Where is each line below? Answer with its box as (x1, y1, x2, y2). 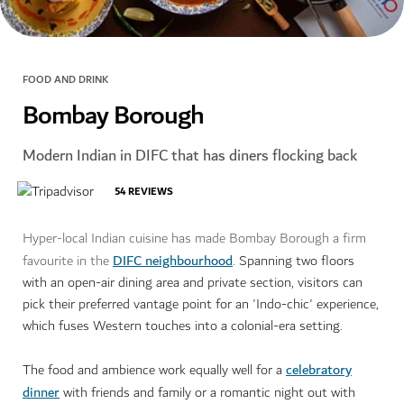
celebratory (286, 358, 352, 382)
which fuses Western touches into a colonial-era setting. (23, 315, 343, 338)
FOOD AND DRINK (23, 71, 108, 89)
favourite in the (23, 250, 113, 273)
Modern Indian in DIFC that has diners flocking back (23, 142, 357, 170)
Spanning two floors (239, 250, 354, 273)
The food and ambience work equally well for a (23, 359, 286, 382)
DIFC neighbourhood (113, 249, 233, 273)
